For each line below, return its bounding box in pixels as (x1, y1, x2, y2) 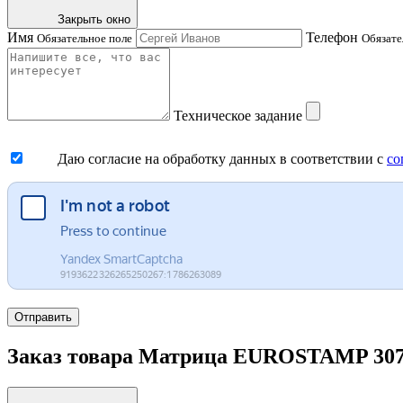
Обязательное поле (37, 31, 132, 46)
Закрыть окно (58, 13, 130, 27)
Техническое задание (174, 108, 306, 124)
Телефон (306, 30, 362, 46)
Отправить (14, 310, 72, 325)
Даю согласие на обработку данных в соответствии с (58, 151, 387, 167)
